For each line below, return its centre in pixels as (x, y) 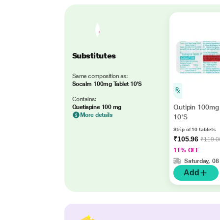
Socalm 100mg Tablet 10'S (107, 84)
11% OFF (186, 150)
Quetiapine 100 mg (96, 107)
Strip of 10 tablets (194, 129)
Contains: (84, 99)
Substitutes (94, 55)
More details (96, 115)
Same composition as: (100, 76)
